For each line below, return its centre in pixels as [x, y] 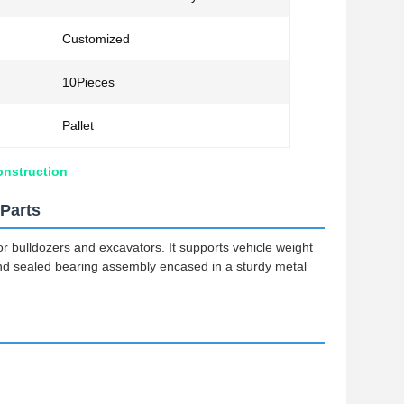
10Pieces [88, 82]
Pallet [78, 125]
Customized [96, 39]
